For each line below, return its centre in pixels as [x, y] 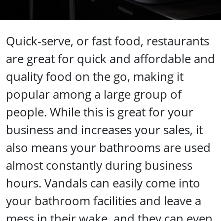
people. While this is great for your [100, 112]
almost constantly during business [99, 165]
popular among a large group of [94, 94]
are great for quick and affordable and [110, 58]
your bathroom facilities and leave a [104, 201]
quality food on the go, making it [95, 76]
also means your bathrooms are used [108, 147]
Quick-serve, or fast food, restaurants [108, 41]
